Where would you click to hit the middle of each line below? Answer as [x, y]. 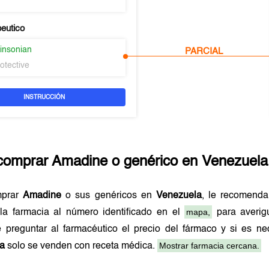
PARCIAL [204, 52]
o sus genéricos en [109, 196]
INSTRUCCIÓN [44, 97]
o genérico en [155, 162]
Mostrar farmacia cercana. [210, 246]
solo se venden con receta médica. [81, 246]
